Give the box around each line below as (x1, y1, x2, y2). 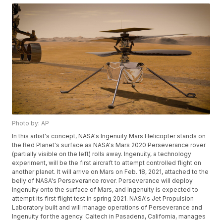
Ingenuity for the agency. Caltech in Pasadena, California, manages (12, 213, 206, 221)
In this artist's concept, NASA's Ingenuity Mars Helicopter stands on (12, 132, 206, 140)
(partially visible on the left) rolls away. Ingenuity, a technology (12, 150, 192, 158)
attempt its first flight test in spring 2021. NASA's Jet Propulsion (12, 195, 194, 203)
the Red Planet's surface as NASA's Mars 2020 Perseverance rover (12, 141, 206, 149)
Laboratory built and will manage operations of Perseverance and (12, 204, 203, 212)
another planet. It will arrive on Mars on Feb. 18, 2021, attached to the (12, 168, 209, 176)
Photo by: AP (12, 119, 50, 127)
